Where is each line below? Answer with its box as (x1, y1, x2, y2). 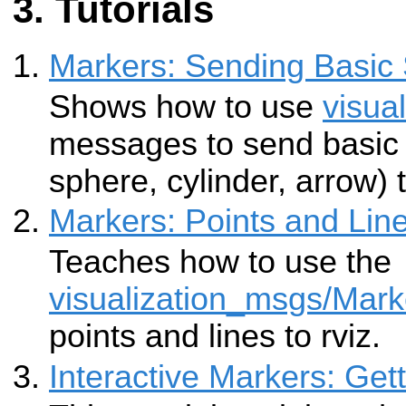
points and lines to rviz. (49, 318, 381, 355)
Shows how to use (49, 88, 323, 125)
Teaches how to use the (49, 244, 391, 281)
